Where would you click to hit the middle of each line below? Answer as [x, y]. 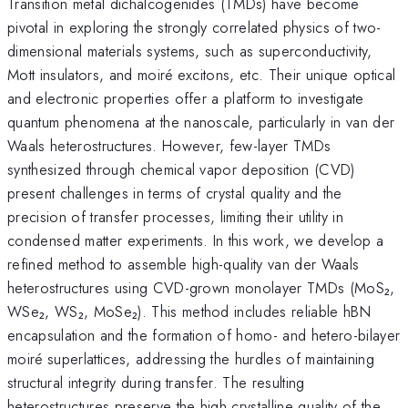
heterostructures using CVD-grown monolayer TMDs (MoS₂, [201, 287]
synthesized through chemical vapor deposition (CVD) [181, 169]
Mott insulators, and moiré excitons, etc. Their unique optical [202, 74]
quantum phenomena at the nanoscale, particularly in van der [201, 122]
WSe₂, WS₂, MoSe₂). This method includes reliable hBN [189, 311]
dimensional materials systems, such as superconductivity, [190, 51]
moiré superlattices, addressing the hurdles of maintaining [191, 358]
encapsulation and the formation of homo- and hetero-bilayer [204, 335]
